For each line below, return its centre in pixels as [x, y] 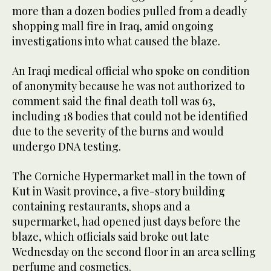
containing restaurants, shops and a [101, 207]
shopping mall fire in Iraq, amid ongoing [113, 26]
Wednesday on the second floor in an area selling [134, 252]
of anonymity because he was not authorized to [129, 86]
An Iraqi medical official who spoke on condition [131, 71]
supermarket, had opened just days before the [126, 222]
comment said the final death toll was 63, [114, 101]
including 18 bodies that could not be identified [130, 116]
